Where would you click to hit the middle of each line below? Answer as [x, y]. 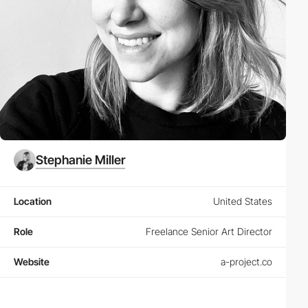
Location [33, 201]
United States [243, 201]
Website [32, 262]
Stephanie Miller [80, 160]
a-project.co [246, 262]
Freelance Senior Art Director [209, 232]
